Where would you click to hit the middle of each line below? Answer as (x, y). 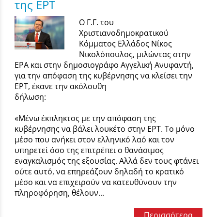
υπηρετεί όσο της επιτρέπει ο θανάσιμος (89, 150)
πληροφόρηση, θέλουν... (59, 193)
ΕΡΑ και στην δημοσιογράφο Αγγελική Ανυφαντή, (104, 65)
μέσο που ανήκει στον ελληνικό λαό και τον (94, 139)
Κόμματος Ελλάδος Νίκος (126, 43)
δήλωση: (78, 97)
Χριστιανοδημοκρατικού (124, 33)
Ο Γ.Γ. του (97, 22)
